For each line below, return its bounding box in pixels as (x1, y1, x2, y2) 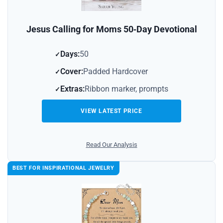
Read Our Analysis (86, 140, 137, 148)
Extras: (60, 84, 85, 94)
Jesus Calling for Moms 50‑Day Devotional (26, 23, 197, 34)
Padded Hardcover (83, 66, 148, 76)
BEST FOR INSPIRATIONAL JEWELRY (12, 164, 114, 171)
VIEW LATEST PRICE (81, 107, 142, 114)
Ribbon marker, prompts (85, 84, 168, 94)
